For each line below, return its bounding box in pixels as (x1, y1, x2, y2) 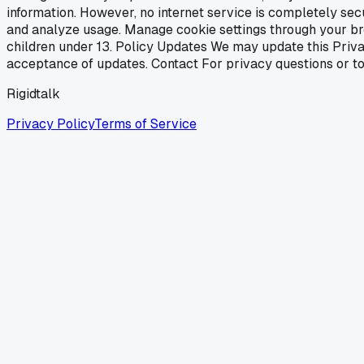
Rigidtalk (6, 84, 60, 102)
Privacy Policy (6, 115, 94, 132)
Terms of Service (94, 115, 197, 132)
